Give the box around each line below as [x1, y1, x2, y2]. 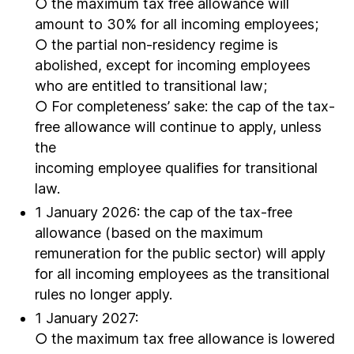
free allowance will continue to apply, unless [35, 119, 322, 135]
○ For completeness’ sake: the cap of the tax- [35, 98, 335, 115]
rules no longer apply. [35, 286, 172, 303]
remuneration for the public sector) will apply [35, 245, 326, 262]
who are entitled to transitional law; [35, 77, 267, 94]
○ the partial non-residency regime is [35, 36, 278, 53]
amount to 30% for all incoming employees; [35, 16, 318, 32]
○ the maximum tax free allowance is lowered [35, 330, 335, 347]
